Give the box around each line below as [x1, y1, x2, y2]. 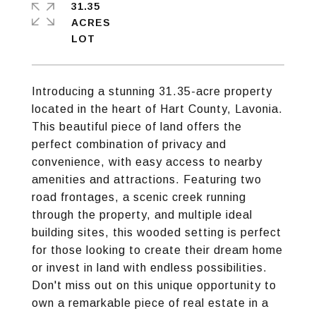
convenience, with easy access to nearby [32, 156, 262, 168]
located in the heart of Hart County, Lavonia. [32, 103, 283, 115]
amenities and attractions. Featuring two [32, 174, 262, 186]
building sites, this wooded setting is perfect [32, 226, 281, 238]
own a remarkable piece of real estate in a [32, 297, 269, 309]
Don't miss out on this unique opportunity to [32, 279, 276, 291]
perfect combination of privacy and [32, 138, 226, 150]
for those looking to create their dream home [32, 244, 283, 256]
